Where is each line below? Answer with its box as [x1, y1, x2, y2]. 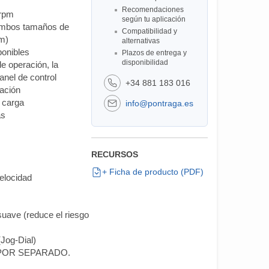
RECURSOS [91, 150, 138, 160]
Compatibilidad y [121, 27, 177, 36]
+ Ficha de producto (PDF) [101, 167, 204, 177]
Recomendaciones [121, 5, 184, 14]
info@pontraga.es [125, 98, 193, 108]
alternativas [121, 37, 160, 46]
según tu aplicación [121, 15, 186, 24]
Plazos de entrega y [121, 49, 187, 58]
